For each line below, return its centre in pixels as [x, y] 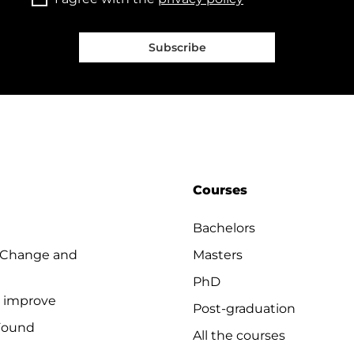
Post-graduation [244, 309]
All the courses [239, 335]
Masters [218, 255]
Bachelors [224, 228]
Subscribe [177, 47]
